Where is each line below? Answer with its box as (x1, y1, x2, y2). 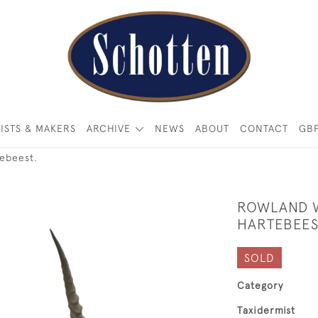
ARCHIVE (87, 123, 131, 134)
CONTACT (239, 123, 288, 134)
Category (237, 280, 283, 291)
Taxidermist (237, 305, 295, 316)
